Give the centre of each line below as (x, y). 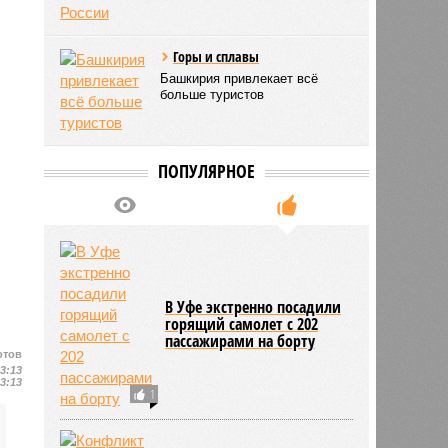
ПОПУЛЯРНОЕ (206, 170)
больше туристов (212, 94)
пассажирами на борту (240, 340)
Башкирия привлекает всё (239, 78)
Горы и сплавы (216, 56)
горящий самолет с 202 (242, 323)
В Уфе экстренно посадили (253, 306)
